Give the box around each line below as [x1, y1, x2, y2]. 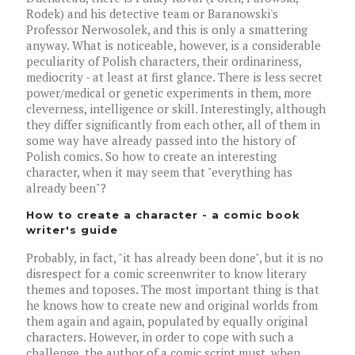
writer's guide [26, 223, 118, 237]
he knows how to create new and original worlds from [26, 297, 318, 314]
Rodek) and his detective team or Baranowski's [26, 6, 278, 22]
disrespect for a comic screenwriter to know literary [26, 265, 307, 282]
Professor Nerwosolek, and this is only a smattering [26, 21, 307, 38]
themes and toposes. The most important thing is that [26, 281, 319, 298]
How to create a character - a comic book [26, 208, 300, 222]
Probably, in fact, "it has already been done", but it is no [26, 250, 323, 266]
